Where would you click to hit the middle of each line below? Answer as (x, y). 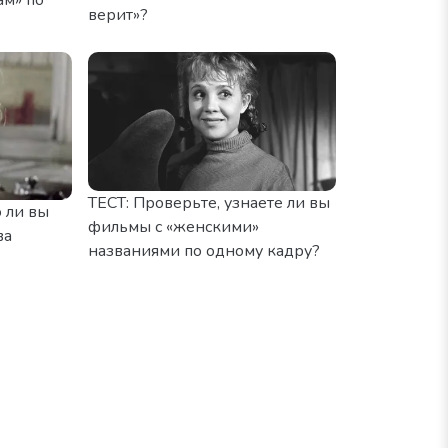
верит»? (118, 14)
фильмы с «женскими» (173, 227)
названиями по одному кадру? (204, 251)
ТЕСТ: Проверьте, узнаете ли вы (209, 203)
